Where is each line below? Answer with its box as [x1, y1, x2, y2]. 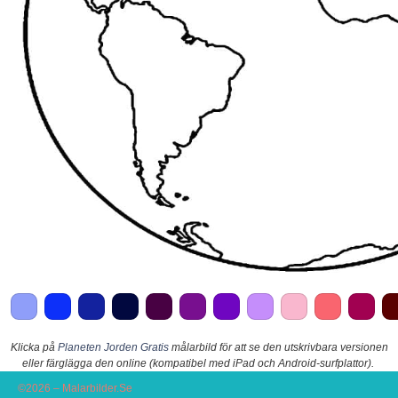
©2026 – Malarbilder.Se [18, 381, 132, 394]
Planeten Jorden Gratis [57, 340, 169, 354]
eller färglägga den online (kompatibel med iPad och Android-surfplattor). [21, 356, 374, 370]
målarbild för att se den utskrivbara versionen [168, 340, 388, 354]
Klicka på [10, 340, 58, 354]
